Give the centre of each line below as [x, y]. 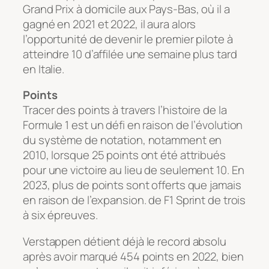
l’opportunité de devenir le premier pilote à [128, 39]
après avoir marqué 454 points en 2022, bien [133, 256]
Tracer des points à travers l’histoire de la [125, 110]
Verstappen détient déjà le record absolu [125, 241]
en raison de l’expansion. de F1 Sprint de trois [134, 200]
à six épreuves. [60, 215]
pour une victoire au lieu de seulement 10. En [134, 170]
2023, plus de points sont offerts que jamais [132, 185]
